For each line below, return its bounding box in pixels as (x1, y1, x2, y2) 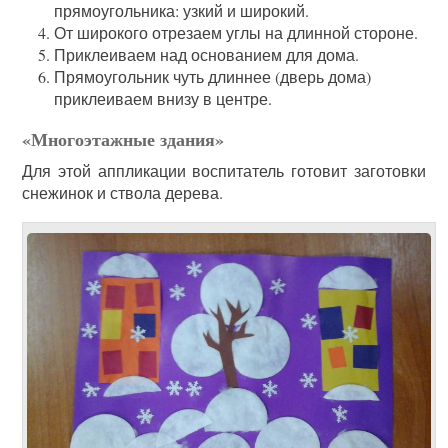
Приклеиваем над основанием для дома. (54, 44, 360, 66)
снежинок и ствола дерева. (22, 182, 224, 204)
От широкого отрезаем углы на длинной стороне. (54, 22, 419, 44)
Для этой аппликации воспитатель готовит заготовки (22, 160, 426, 182)
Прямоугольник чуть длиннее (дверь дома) (54, 66, 372, 88)
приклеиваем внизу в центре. (54, 88, 273, 110)
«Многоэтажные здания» (22, 126, 225, 153)
